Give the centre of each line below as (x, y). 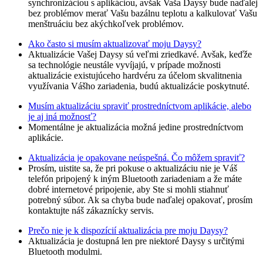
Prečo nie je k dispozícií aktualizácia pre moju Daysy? (128, 231)
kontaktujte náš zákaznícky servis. (91, 211)
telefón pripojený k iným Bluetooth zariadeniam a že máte (135, 179)
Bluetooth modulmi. (65, 252)
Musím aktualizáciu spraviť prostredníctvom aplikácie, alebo (140, 106)
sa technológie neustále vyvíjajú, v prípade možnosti (124, 65)
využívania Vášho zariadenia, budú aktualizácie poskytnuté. (139, 86)
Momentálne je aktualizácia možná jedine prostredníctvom (136, 127)
